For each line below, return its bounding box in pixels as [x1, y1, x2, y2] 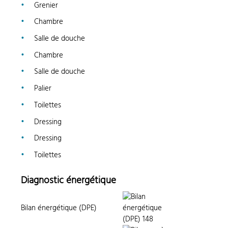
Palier [34, 83, 51, 95]
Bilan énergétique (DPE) [21, 203, 97, 214]
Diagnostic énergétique [21, 173, 117, 187]
